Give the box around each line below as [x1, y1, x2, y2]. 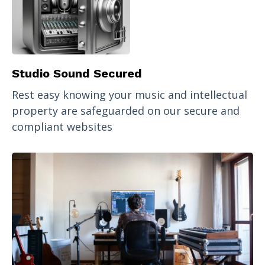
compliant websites [12, 119, 112, 134]
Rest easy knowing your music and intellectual [12, 88, 247, 102]
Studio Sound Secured [12, 66, 142, 81]
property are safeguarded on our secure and [12, 104, 240, 118]
